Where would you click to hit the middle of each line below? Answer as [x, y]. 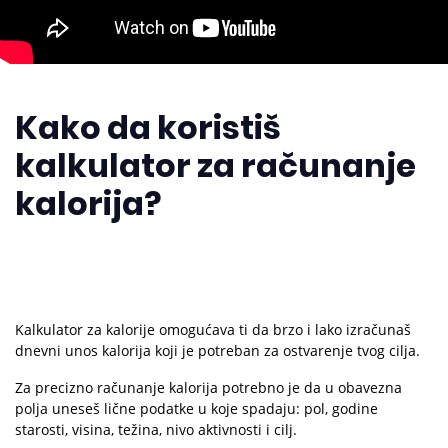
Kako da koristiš [148, 127]
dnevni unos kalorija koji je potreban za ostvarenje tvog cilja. [217, 350]
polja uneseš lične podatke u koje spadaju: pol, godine [196, 408]
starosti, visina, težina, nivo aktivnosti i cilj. [156, 429]
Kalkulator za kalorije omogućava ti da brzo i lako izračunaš [213, 329]
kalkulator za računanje [215, 165]
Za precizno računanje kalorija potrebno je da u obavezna [208, 387]
